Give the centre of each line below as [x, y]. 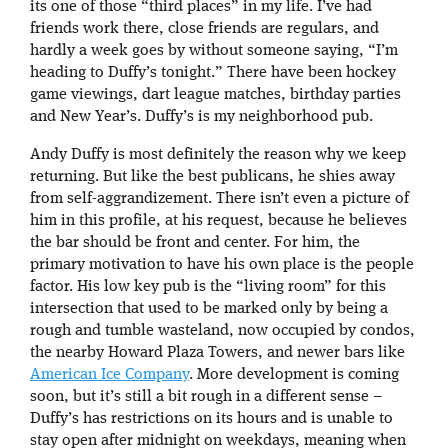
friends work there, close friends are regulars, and [204, 29]
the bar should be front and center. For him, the [195, 243]
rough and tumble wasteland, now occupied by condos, [222, 331]
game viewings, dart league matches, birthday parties [215, 95]
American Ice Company [109, 375]
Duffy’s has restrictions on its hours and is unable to [211, 419]
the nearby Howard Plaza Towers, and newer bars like [217, 353]
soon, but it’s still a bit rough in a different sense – [206, 397]
